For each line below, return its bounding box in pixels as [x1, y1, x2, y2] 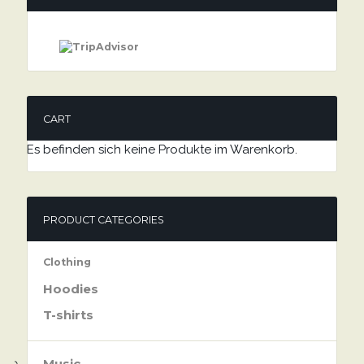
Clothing [42, 255, 91, 268]
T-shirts [42, 306, 93, 323]
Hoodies [42, 280, 98, 297]
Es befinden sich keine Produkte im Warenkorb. [26, 141, 297, 157]
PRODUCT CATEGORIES [42, 213, 164, 226]
